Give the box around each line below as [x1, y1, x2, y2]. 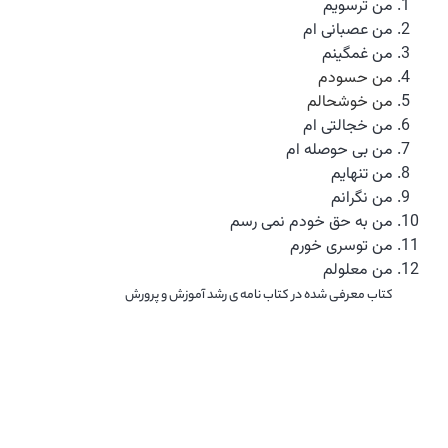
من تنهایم [331, 162, 393, 188]
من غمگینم [322, 42, 393, 68]
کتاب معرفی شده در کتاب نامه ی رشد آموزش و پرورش [125, 285, 393, 307]
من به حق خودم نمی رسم [230, 210, 393, 236]
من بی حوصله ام [286, 138, 393, 164]
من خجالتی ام [303, 114, 393, 140]
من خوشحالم [307, 90, 393, 116]
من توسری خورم [290, 234, 393, 260]
